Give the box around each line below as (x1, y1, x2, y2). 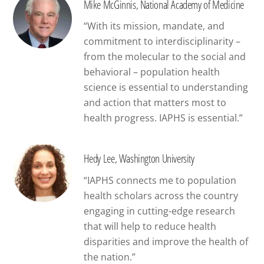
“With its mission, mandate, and (83, 19, 225, 33)
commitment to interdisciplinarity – (83, 35, 240, 48)
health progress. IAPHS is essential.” (83, 111, 243, 125)
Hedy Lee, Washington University (83, 150, 197, 167)
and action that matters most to (83, 96, 226, 110)
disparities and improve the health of (83, 235, 248, 249)
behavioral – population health (83, 65, 220, 79)
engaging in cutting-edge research (83, 204, 235, 218)
